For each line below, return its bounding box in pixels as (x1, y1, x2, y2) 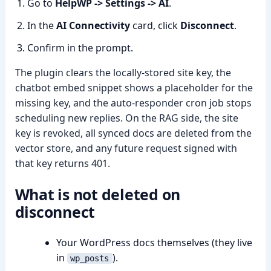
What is (15, 184, 73, 204)
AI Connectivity (56, 19, 130, 32)
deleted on (97, 184, 181, 204)
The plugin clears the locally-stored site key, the (15, 66, 231, 79)
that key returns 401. (15, 157, 110, 170)
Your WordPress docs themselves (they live (56, 236, 252, 249)
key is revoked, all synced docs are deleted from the (15, 126, 252, 140)
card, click (129, 19, 180, 32)
